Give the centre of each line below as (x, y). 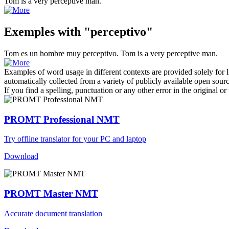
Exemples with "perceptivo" (78, 31)
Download (21, 156)
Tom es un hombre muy (43, 53)
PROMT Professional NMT (62, 119)
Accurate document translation (53, 213)
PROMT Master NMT (51, 193)
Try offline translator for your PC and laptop (75, 139)
